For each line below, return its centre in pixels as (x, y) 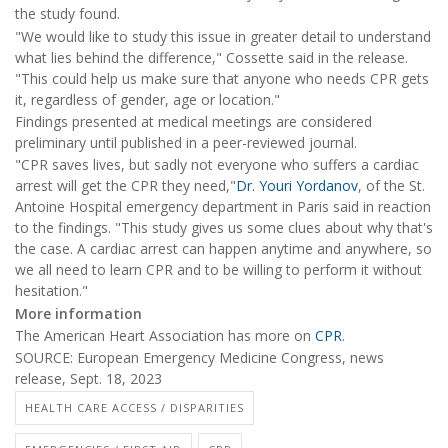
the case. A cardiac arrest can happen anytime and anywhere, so (223, 249)
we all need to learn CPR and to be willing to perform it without (218, 270)
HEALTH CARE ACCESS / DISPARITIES (134, 407)
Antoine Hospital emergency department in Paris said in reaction (223, 207)
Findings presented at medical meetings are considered (193, 121)
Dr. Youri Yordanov (297, 186)
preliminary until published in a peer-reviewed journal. (186, 142)
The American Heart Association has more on (165, 336)
